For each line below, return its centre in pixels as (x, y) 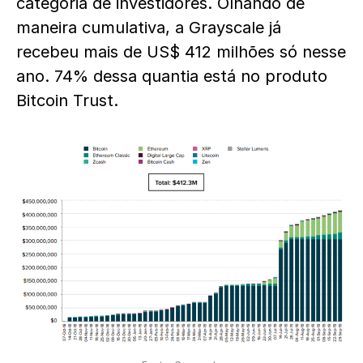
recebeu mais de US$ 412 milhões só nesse (181, 52)
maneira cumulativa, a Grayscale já (149, 28)
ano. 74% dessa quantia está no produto (172, 76)
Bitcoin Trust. (67, 100)
